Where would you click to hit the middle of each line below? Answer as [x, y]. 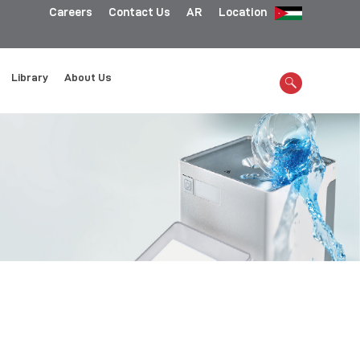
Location [243, 12]
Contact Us [139, 12]
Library [30, 77]
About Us [88, 77]
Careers [71, 12]
